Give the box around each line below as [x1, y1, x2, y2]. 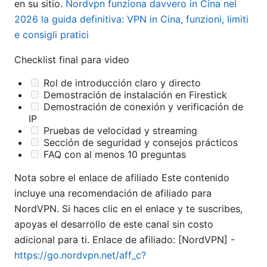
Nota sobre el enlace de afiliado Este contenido [14, 172, 229, 184]
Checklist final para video [14, 54, 129, 66]
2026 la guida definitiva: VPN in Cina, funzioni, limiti [14, 13, 249, 26]
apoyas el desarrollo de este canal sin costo [14, 218, 213, 231]
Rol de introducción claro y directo [41, 77, 201, 89]
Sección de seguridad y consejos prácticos [41, 136, 238, 149]
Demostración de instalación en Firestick [41, 89, 227, 101]
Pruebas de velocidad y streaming [41, 125, 197, 137]
